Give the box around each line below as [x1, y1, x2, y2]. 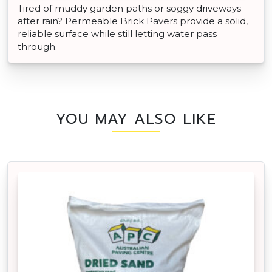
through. [18, 41, 57, 53]
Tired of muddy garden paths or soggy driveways [18, 2, 241, 15]
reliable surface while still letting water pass [18, 28, 217, 40]
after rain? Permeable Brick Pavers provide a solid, [18, 15, 248, 27]
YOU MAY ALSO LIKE [56, 108, 216, 131]
